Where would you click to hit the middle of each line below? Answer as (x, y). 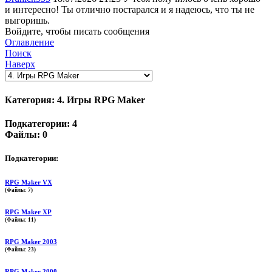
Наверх (20, 64)
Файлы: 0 (26, 134)
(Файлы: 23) (20, 250)
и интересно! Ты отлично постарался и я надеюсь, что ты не (130, 10)
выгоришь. (27, 21)
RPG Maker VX (29, 182)
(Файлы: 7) (19, 190)
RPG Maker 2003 (31, 242)
